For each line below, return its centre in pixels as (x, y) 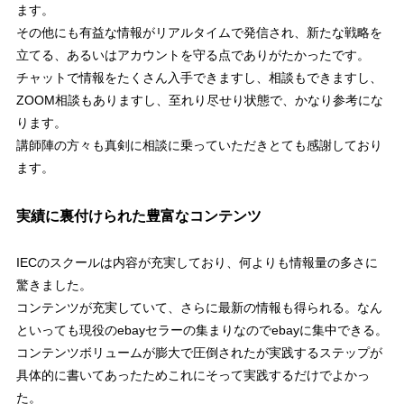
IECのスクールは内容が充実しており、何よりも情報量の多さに (197, 263)
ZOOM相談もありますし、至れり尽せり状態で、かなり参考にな (199, 101)
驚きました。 (54, 285)
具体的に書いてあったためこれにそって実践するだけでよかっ (193, 376)
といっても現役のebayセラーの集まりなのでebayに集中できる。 (202, 331)
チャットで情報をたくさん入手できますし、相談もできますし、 (199, 78)
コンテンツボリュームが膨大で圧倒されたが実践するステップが (199, 353)
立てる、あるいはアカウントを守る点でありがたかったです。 (193, 55)
